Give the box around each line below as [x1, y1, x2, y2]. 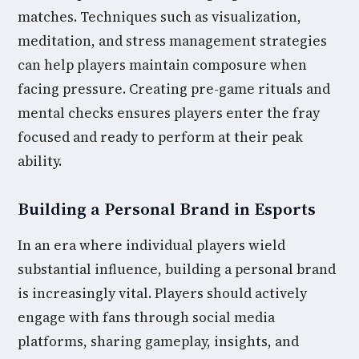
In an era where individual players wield [18, 236, 285, 255]
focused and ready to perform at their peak [18, 127, 303, 147]
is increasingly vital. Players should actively [18, 284, 307, 303]
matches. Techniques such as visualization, [18, 7, 301, 26]
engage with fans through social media [18, 308, 275, 327]
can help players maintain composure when [18, 55, 307, 75]
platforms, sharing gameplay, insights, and [18, 332, 299, 351]
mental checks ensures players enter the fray [18, 103, 320, 123]
